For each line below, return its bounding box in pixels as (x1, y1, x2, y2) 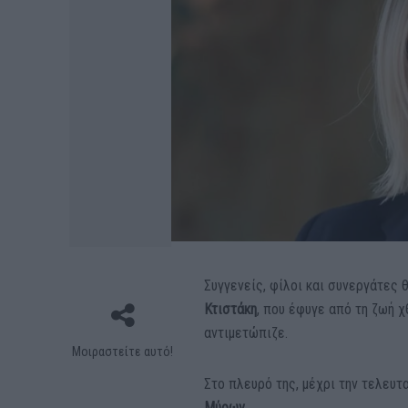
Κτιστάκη (204, 301, 258, 318)
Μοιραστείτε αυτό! (72, 344, 174, 359)
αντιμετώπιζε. (204, 324, 289, 342)
